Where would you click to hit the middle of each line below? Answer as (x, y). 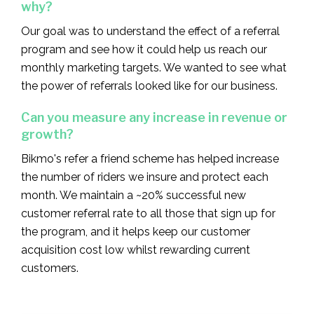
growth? (47, 134)
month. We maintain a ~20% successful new (134, 195)
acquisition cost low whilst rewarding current (136, 250)
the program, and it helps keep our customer (136, 231)
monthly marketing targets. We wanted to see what (154, 67)
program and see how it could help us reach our (144, 49)
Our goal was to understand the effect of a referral (150, 31)
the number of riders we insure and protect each (145, 177)
